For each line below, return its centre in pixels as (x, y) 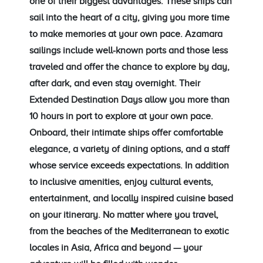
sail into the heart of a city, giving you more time (129, 17)
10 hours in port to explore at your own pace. (121, 116)
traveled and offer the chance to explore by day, (129, 67)
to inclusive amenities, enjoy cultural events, (121, 182)
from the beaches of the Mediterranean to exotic (129, 231)
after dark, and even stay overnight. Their (115, 83)
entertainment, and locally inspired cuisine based (131, 198)
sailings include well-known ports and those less (129, 50)
